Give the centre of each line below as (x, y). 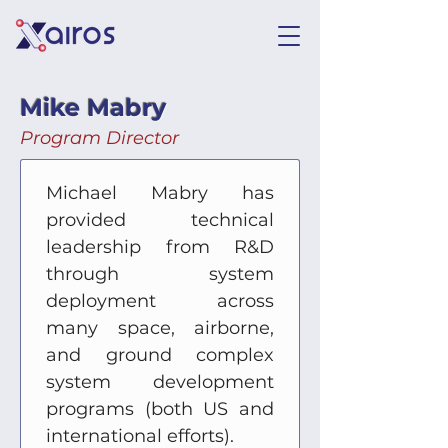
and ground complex (160, 355)
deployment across (160, 301)
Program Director (99, 138)
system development (160, 382)
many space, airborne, (160, 328)
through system (160, 274)
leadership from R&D (160, 247)
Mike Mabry (93, 107)
